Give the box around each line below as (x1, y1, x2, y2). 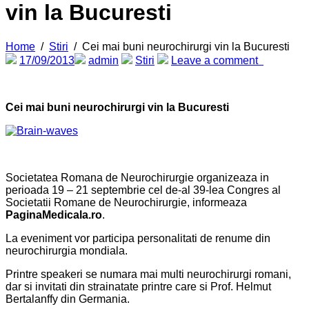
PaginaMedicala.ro (6, 208, 102, 221)
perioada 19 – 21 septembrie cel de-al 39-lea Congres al (6, 183, 281, 196)
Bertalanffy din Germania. (6, 292, 130, 305)
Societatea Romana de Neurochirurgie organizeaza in (6, 171, 269, 183)
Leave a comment (171, 54, 263, 66)
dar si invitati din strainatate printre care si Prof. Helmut (6, 280, 271, 292)
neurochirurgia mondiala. (6, 244, 128, 257)
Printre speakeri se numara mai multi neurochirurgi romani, (6, 268, 291, 280)
